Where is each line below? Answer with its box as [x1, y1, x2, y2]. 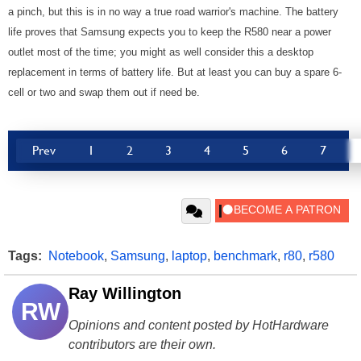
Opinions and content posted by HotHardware [68, 317, 329, 332]
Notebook [48, 248, 104, 263]
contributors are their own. [68, 337, 216, 351]
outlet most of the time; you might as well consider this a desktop [8, 45, 313, 58]
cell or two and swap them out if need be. [8, 85, 200, 98]
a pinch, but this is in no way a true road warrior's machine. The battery [8, 5, 338, 18]
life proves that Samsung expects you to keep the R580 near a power [8, 25, 331, 38]
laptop [172, 248, 207, 263]
